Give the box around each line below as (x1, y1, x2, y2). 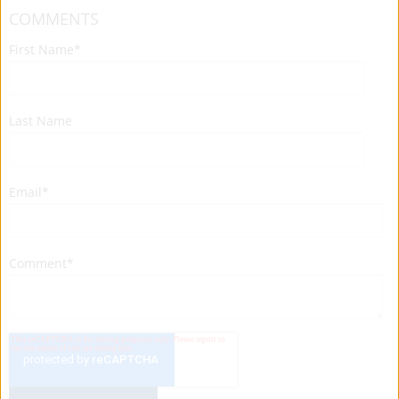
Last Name (9, 111, 72, 129)
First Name (9, 40, 74, 58)
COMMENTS (9, 7, 99, 29)
